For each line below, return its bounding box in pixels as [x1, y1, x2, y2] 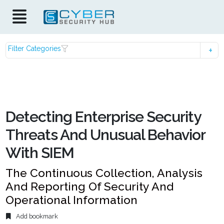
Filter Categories [8, 44, 61, 52]
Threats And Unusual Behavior [5, 126, 205, 143]
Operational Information [5, 193, 138, 206]
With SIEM [5, 144, 74, 161]
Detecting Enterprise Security [5, 108, 201, 125]
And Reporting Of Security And [5, 179, 174, 193]
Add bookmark [14, 212, 58, 220]
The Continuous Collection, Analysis [5, 166, 203, 179]
